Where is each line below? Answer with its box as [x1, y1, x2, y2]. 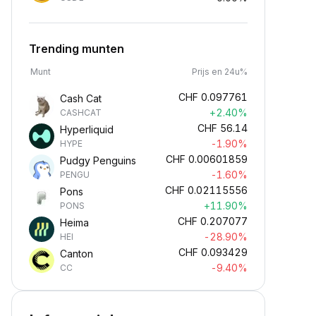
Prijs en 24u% [192, 66, 248, 77]
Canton [60, 248, 93, 260]
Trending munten [29, 42, 124, 56]
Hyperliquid [60, 123, 114, 135]
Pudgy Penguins [60, 154, 136, 166]
